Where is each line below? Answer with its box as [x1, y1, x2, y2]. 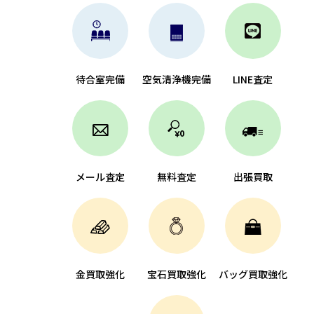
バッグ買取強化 [218, 267, 287, 282]
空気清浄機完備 [142, 72, 211, 87]
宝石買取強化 [146, 267, 206, 282]
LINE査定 [233, 72, 273, 87]
